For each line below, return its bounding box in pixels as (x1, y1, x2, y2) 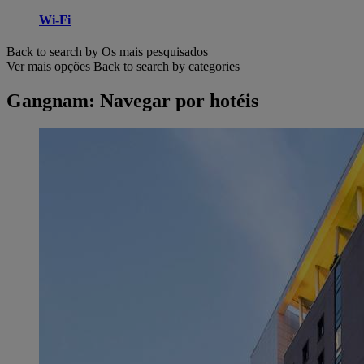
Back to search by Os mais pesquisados (6, 45, 208, 59)
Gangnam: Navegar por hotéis (6, 90, 258, 112)
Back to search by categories (93, 59, 240, 74)
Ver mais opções (6, 59, 90, 74)
